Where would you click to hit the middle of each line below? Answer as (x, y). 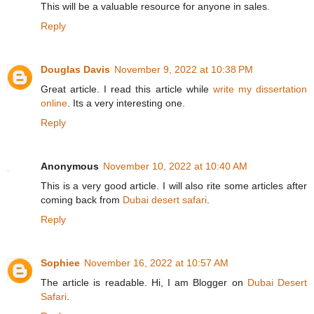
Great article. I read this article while (127, 89)
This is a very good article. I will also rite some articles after (174, 186)
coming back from (82, 200)
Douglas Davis (75, 70)
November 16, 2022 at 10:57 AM (156, 263)
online (54, 103)
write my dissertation (260, 89)
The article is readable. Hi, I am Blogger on (144, 283)
